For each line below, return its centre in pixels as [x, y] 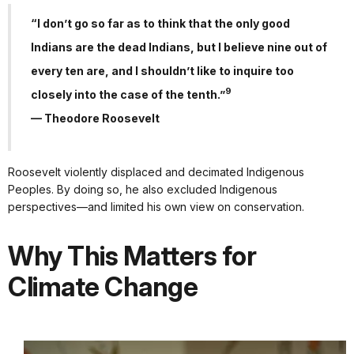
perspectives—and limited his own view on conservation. [156, 206]
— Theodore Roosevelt [95, 118]
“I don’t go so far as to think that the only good [160, 23]
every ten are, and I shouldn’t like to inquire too [162, 70]
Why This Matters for [132, 256]
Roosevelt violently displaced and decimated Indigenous [156, 171]
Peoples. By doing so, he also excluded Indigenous [143, 189]
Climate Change [103, 286]
